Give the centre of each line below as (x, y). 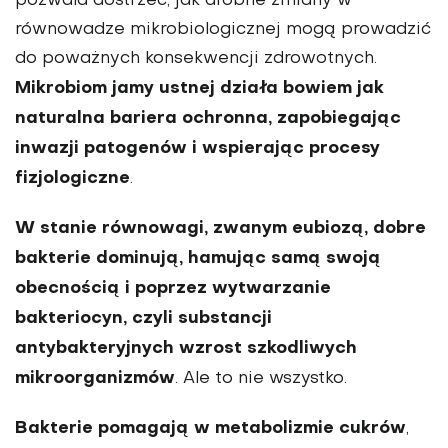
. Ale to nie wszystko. (261, 379)
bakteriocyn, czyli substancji (143, 319)
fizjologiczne (72, 179)
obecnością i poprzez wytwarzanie (173, 289)
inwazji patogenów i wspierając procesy (197, 149)
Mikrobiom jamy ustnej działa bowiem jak (199, 89)
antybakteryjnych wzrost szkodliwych (186, 349)
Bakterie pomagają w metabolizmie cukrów (210, 429)
